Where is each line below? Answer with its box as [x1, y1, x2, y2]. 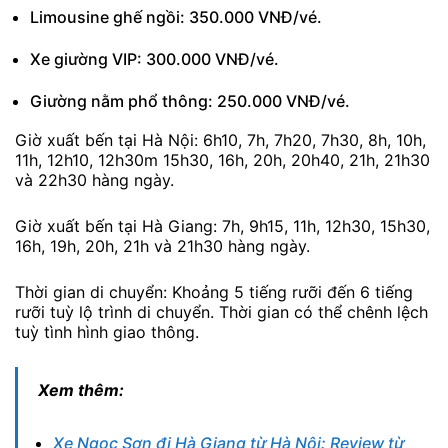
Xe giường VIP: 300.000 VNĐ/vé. [30, 49, 279, 70]
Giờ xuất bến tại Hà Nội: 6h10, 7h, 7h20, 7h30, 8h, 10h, [15, 130, 426, 151]
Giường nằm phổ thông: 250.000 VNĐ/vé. [30, 91, 350, 112]
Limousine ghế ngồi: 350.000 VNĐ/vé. [30, 7, 322, 28]
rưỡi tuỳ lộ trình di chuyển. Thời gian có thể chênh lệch [15, 301, 428, 322]
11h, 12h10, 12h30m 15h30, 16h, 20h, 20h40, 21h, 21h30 [15, 150, 430, 171]
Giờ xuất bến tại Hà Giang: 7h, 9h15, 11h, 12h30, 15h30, [15, 215, 430, 236]
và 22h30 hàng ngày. [15, 170, 174, 191]
